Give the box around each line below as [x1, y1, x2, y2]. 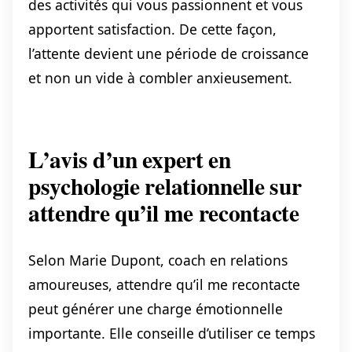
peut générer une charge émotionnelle [28, 299, 283, 318]
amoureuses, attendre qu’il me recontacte [28, 274, 300, 294]
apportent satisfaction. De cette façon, [28, 19, 277, 38]
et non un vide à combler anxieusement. [28, 68, 292, 87]
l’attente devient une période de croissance [28, 43, 309, 63]
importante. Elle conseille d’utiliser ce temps [28, 323, 315, 343]
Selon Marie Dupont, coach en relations [28, 250, 288, 269]
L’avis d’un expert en [28, 141, 231, 176]
